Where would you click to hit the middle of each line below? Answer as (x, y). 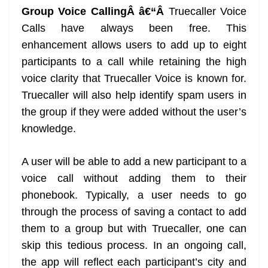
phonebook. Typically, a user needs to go (134, 195)
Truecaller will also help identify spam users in (134, 95)
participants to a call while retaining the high (134, 62)
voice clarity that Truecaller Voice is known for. (134, 79)
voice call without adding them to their (134, 179)
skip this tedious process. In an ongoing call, (134, 246)
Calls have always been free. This (134, 28)
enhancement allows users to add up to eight (134, 45)
